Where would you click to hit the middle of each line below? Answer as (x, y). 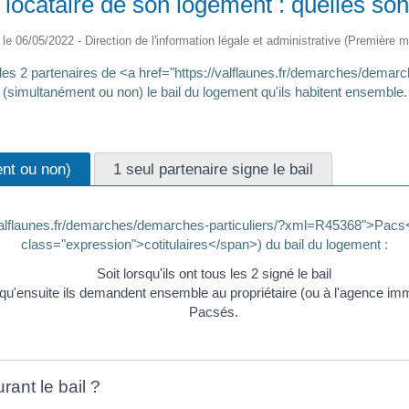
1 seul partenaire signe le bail (213, 169)
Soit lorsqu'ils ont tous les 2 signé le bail (214, 273)
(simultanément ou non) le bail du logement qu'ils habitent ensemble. (204, 91)
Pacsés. (214, 311)
